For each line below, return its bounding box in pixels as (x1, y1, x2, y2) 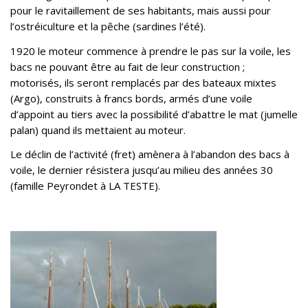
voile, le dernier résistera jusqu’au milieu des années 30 (10, 163, 273, 177)
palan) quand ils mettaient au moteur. (10, 122, 186, 137)
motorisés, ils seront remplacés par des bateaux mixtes (10, 75, 276, 89)
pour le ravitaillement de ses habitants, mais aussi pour (10, 3, 271, 17)
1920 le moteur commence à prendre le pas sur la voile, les (10, 43, 291, 58)
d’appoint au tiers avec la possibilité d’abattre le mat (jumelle (10, 107, 298, 121)
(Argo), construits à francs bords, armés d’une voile (10, 91, 252, 105)
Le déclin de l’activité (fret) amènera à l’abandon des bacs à (10, 147, 289, 162)
